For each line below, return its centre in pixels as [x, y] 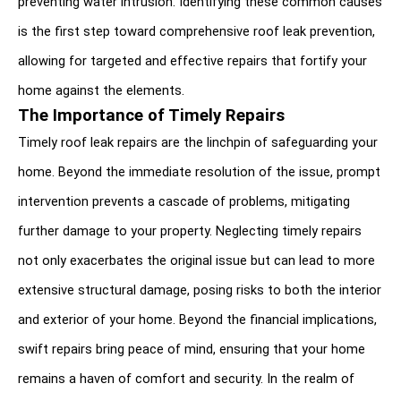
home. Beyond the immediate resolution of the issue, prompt [199, 171]
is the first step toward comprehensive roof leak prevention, [196, 31]
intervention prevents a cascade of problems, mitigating [184, 201]
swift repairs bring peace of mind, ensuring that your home [192, 349]
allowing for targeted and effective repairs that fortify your [192, 60]
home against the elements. [101, 90]
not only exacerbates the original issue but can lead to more [196, 260]
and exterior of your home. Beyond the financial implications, [197, 319]
